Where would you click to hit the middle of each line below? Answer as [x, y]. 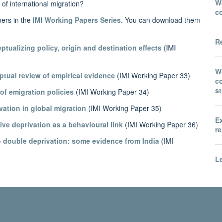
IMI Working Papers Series [77, 20]
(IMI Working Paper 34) [111, 92]
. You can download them [161, 20]
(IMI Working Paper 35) [125, 108]
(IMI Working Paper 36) [161, 124]
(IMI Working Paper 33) [153, 76]
